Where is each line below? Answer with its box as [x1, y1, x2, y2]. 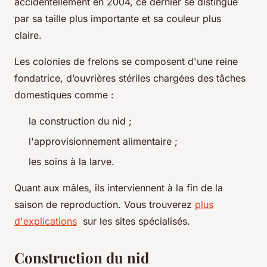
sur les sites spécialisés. [77, 215, 190, 228]
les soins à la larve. [29, 156, 117, 168]
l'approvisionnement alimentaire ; [29, 135, 181, 147]
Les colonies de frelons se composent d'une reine [14, 55, 238, 67]
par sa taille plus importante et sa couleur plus [14, 12, 221, 24]
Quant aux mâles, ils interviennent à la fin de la [14, 182, 223, 194]
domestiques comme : [14, 88, 117, 101]
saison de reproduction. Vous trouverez [14, 198, 195, 211]
